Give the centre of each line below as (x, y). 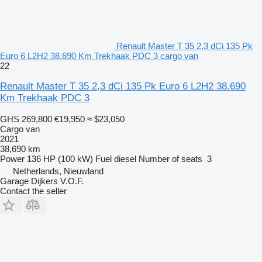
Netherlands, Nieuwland (58, 171)
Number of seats (170, 158)
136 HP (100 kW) (60, 158)
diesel (125, 158)
